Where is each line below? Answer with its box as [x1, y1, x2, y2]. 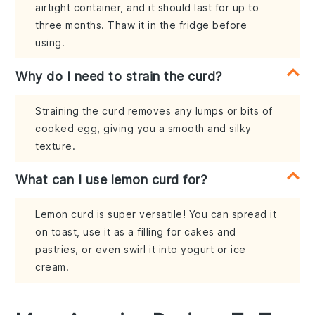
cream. [35, 261, 70, 274]
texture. [35, 140, 76, 153]
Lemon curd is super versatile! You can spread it [35, 208, 277, 221]
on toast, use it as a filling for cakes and [35, 226, 236, 238]
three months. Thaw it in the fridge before [35, 19, 247, 32]
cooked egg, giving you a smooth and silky [35, 122, 252, 135]
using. [35, 37, 65, 49]
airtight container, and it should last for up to [35, 1, 259, 14]
